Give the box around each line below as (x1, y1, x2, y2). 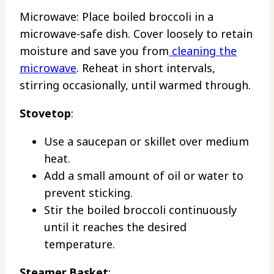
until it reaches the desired (44, 220, 187, 235)
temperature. (44, 237, 115, 252)
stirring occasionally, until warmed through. (20, 78, 251, 93)
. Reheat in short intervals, (76, 61, 215, 76)
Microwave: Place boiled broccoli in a (20, 9, 213, 24)
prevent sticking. (44, 185, 133, 201)
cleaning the (169, 43, 237, 59)
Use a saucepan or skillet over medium (44, 134, 249, 149)
